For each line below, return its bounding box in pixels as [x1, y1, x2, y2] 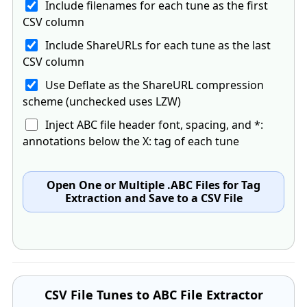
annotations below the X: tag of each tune [23, 134, 239, 149]
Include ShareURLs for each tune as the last [40, 38, 271, 53]
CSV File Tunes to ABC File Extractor [44, 286, 263, 303]
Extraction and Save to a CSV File [64, 191, 243, 206]
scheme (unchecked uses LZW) [23, 94, 181, 109]
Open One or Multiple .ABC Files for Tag [47, 177, 260, 193]
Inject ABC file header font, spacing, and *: [40, 117, 263, 132]
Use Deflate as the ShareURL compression [40, 77, 264, 93]
